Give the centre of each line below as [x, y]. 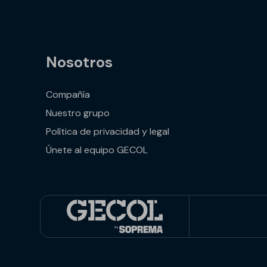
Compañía [68, 94]
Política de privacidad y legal [108, 131]
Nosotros [80, 63]
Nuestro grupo [78, 113]
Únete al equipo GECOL [97, 150]
